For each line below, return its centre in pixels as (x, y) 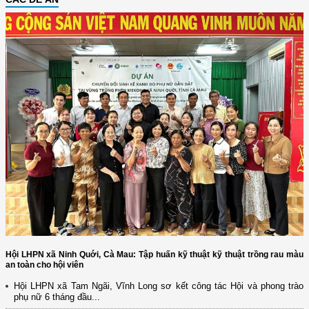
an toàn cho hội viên (44, 265)
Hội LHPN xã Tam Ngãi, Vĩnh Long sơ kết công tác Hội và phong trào (159, 286)
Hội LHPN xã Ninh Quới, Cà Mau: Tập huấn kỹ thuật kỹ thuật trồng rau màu (154, 254)
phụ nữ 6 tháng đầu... (57, 297)
